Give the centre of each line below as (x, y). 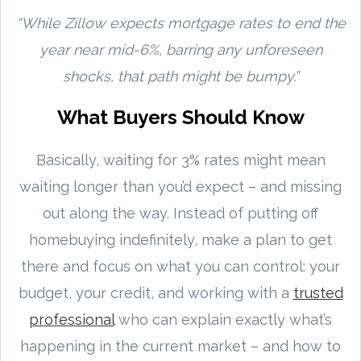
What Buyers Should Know (180, 117)
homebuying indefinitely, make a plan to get (180, 239)
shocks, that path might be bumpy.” (180, 76)
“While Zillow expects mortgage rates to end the (180, 23)
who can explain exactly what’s (223, 319)
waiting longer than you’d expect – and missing (180, 186)
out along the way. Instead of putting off (180, 213)
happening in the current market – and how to (180, 346)
